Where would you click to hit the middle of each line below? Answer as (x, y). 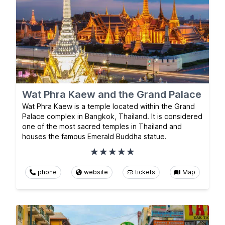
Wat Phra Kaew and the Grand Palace (112, 95)
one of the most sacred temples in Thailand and (102, 127)
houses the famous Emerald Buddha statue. (94, 137)
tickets (145, 172)
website (96, 172)
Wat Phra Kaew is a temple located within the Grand (108, 106)
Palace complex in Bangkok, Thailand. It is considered (112, 117)
